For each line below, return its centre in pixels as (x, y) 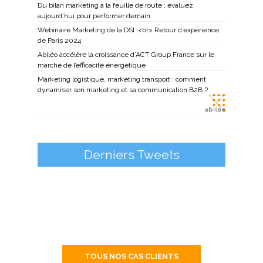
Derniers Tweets (131, 154)
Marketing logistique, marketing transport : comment (122, 80)
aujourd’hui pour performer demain (94, 16)
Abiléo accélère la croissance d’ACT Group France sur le (126, 55)
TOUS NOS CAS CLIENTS (131, 256)
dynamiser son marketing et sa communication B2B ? (123, 90)
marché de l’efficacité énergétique (92, 65)
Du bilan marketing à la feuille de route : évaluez (115, 6)
